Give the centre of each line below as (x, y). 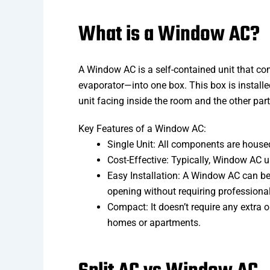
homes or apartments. (154, 223)
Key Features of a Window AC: (142, 129)
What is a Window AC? (169, 35)
